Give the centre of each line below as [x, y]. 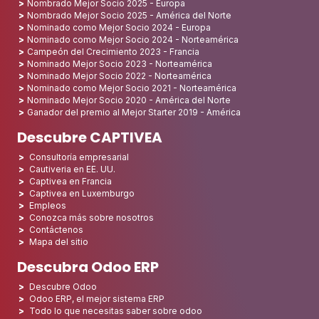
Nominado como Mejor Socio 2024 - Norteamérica [133, 40]
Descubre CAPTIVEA [90, 138]
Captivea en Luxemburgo [82, 194]
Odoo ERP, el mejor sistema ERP [97, 299]
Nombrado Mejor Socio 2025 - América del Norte [129, 16]
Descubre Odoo [63, 287]
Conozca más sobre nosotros [91, 218]
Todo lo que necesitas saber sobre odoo [116, 311]
